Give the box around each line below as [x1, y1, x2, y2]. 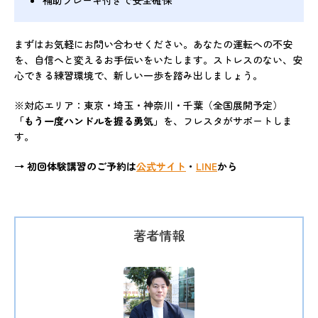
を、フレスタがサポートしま [163, 114, 292, 128]
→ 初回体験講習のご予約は [14, 159, 136, 174]
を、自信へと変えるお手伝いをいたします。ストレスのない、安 [14, 53, 302, 67]
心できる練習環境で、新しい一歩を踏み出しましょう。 [14, 68, 263, 83]
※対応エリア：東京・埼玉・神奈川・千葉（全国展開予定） [14, 98, 283, 113]
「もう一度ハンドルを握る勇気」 [14, 114, 163, 128]
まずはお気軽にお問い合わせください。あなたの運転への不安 [14, 37, 292, 52]
